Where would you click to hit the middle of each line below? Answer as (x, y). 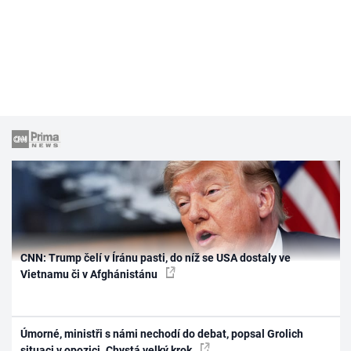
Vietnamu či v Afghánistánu (90, 274)
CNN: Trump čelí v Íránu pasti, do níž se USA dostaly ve (156, 257)
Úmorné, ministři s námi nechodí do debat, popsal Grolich (162, 334)
